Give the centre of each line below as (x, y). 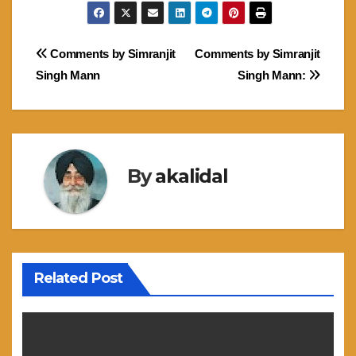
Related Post (78, 278)
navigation (99, 91)
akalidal (192, 176)
